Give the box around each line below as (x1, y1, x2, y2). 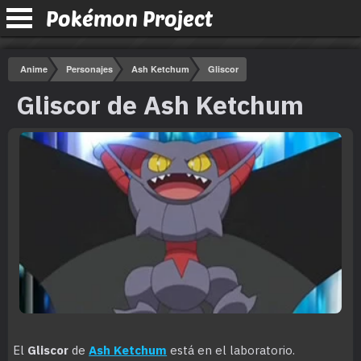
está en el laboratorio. (167, 342, 296, 358)
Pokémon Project (46, 6, 213, 31)
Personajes (66, 63, 113, 75)
